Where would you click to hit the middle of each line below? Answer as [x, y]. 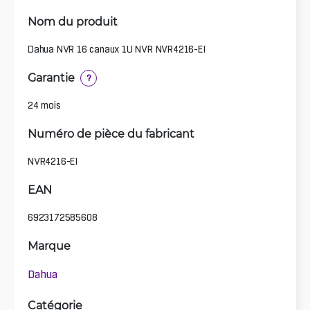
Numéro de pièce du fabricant [111, 133]
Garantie [51, 77]
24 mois [44, 105]
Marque [49, 245]
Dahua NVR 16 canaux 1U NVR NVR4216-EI [117, 49]
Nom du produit [73, 21]
